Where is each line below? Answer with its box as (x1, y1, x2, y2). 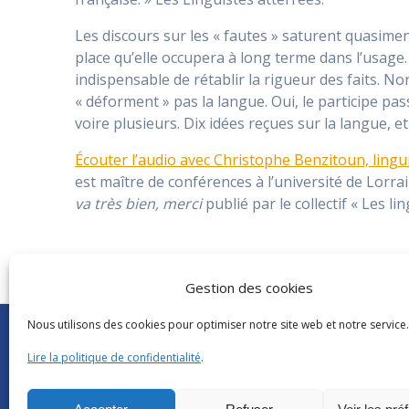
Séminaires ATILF (76, 347, 171, 363)
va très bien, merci (75, 194, 203, 215)
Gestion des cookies (184, 278, 313, 297)
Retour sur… (76, 369, 145, 385)
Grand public (76, 391, 148, 407)
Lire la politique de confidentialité (27, 350, 201, 365)
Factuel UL (311, 391, 369, 407)
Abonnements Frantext (76, 325, 204, 341)
